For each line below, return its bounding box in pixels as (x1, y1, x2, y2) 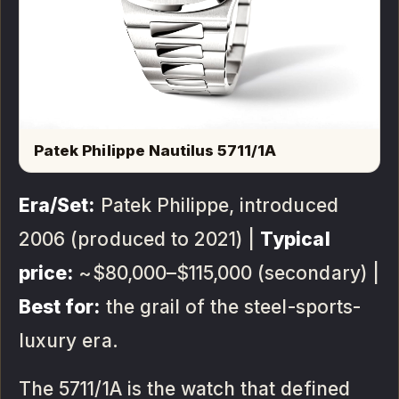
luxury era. (19, 330, 118, 353)
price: (19, 262, 74, 285)
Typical (260, 228, 330, 251)
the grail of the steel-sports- (100, 296, 361, 319)
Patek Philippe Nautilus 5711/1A (34, 142, 277, 160)
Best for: (19, 296, 101, 319)
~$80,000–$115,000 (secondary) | (73, 262, 379, 285)
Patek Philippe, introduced (94, 194, 338, 217)
